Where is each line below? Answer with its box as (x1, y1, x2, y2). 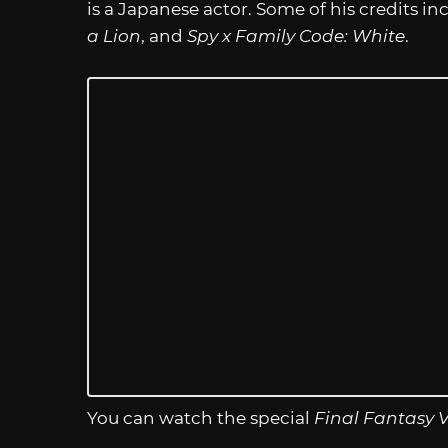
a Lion (87, 26, 141, 47)
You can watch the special (87, 408, 314, 429)
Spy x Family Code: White (187, 26, 405, 47)
